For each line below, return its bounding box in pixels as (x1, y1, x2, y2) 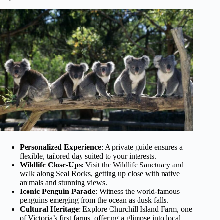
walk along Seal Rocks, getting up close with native (20, 169, 180, 178)
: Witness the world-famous (95, 187, 180, 195)
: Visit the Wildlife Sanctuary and (82, 160, 184, 169)
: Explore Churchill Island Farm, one (79, 204, 192, 213)
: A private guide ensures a (101, 142, 183, 151)
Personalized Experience (20, 142, 101, 151)
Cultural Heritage (20, 204, 79, 213)
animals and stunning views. (20, 178, 107, 187)
